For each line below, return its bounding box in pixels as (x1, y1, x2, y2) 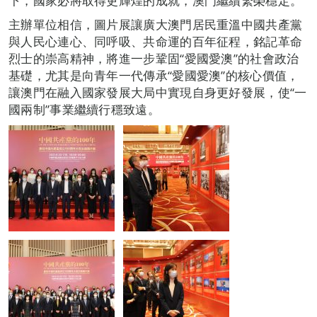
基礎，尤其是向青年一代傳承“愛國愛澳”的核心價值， (8, 67, 299, 84)
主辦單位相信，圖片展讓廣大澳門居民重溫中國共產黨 (8, 16, 303, 33)
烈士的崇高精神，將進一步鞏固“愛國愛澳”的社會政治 (8, 50, 299, 67)
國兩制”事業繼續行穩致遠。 (8, 101, 160, 118)
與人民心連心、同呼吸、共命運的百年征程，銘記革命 (8, 33, 303, 50)
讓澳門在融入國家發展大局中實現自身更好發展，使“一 (8, 84, 307, 101)
